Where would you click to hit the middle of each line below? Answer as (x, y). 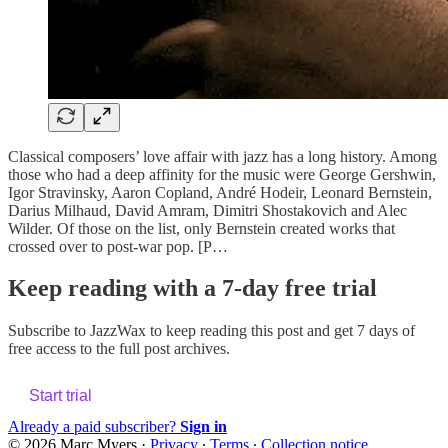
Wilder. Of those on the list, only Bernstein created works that (201, 228)
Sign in (203, 427)
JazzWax (118, 331)
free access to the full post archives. (119, 349)
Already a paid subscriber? (94, 427)
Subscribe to (49, 331)
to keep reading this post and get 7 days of (280, 331)
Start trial (60, 396)
